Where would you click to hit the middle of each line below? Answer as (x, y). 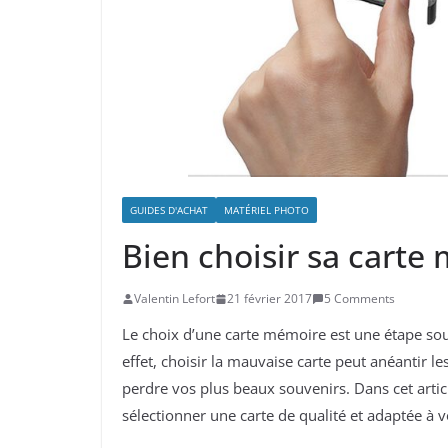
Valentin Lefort (174, 299)
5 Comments (359, 299)
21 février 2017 (269, 299)
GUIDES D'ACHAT (169, 210)
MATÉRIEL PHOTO (266, 210)
